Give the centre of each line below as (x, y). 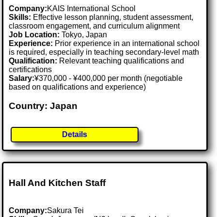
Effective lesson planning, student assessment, (112, 17)
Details (75, 134)
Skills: (20, 17)
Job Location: (35, 35)
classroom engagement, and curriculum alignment (94, 26)
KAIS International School (92, 9)
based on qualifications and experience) (77, 87)
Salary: (22, 78)
